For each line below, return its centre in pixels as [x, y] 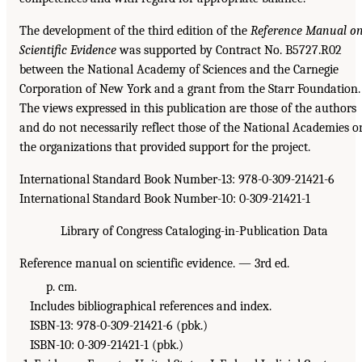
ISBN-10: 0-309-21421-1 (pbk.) [103, 345]
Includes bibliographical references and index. [147, 306]
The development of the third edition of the [135, 30]
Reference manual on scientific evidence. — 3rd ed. [154, 263]
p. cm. [50, 286]
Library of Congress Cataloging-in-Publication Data [194, 231]
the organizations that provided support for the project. [165, 147]
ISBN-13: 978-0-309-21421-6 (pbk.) [115, 325]
